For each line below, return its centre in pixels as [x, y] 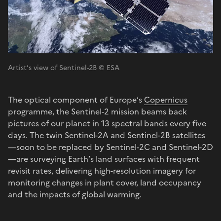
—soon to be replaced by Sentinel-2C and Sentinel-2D [110, 147]
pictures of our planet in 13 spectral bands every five [107, 123]
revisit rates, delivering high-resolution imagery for [102, 170]
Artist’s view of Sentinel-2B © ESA [64, 68]
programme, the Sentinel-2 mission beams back [97, 111]
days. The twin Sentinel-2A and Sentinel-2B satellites [107, 135]
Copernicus [166, 99]
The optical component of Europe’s [76, 99]
